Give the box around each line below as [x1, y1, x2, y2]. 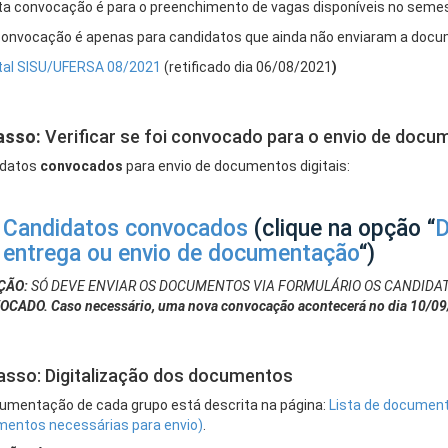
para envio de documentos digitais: [122, 158, 350, 174]
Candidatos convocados [2, 215, 248, 242]
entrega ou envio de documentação [2, 240, 359, 267]
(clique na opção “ [247, 215, 435, 242]
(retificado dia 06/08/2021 [160, 59, 332, 75]
